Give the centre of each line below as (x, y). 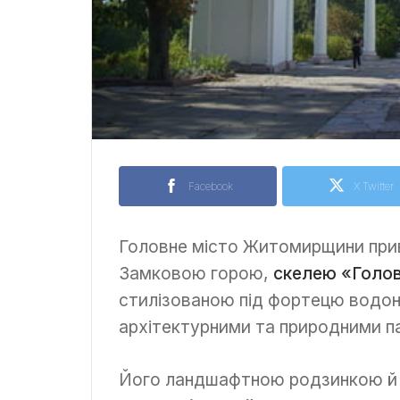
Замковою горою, (196, 273)
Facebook (210, 186)
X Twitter (374, 186)
